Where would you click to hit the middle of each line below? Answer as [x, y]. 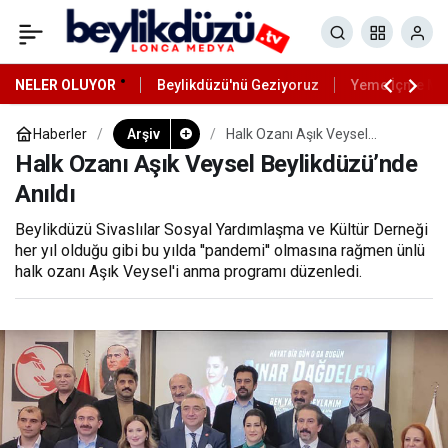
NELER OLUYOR [65, 85]
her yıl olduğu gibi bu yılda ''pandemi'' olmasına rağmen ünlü [220, 250]
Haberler [60, 134]
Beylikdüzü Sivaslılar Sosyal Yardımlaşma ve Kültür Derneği [221, 229]
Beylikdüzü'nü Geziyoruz [238, 85]
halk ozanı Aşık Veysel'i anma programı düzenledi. [188, 271]
